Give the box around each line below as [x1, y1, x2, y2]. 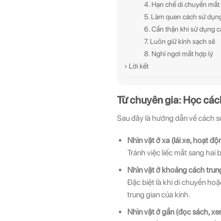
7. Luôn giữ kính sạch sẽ [144, 37, 215, 46]
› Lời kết [124, 62, 148, 71]
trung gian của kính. [127, 189, 190, 199]
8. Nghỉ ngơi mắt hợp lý [144, 49, 213, 58]
